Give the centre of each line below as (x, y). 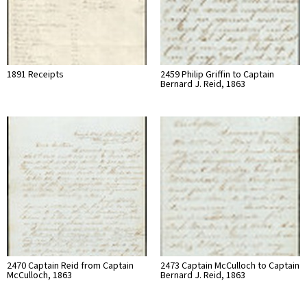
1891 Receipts (35, 74)
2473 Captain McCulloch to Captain (230, 266)
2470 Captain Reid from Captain (70, 266)
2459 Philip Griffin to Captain (217, 74)
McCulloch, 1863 (39, 275)
